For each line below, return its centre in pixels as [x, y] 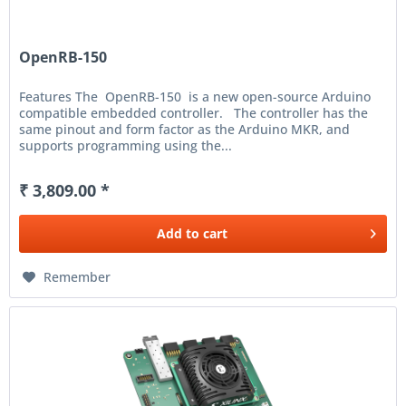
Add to [179, 234]
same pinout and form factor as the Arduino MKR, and [185, 130]
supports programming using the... [126, 146]
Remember [77, 277]
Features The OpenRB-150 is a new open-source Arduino [195, 97]
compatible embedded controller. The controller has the [194, 113]
